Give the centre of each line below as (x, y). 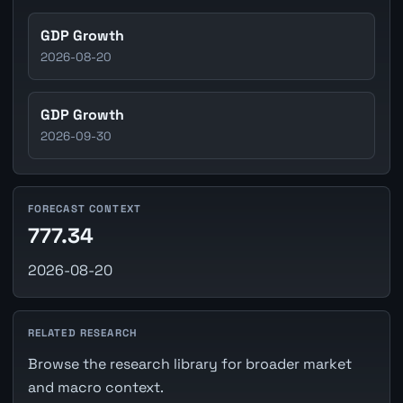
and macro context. (95, 387)
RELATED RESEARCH (83, 332)
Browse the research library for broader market (189, 363)
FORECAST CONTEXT (85, 209)
